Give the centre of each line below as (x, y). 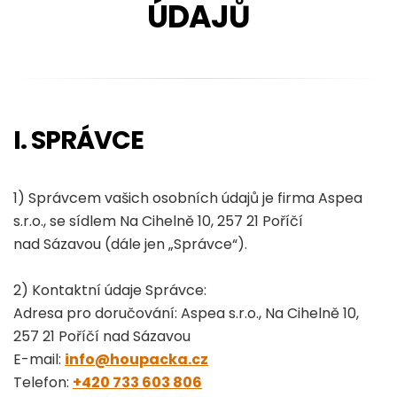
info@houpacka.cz (136, 359)
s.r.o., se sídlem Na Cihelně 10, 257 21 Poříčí (158, 221)
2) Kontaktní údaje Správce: (110, 290)
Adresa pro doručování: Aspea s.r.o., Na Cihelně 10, (186, 313)
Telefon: (43, 382)
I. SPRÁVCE (78, 140)
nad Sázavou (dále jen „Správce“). (130, 244)
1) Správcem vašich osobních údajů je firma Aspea (188, 198)
